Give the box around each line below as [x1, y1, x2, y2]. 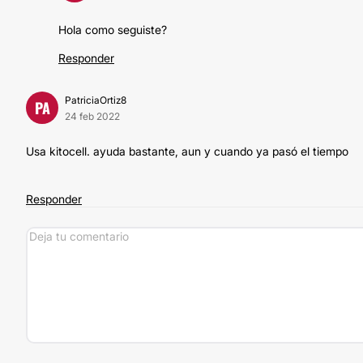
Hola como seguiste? [58, 23, 167, 36]
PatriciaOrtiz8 [65, 94, 126, 106]
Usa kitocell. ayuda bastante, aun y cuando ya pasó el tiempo [26, 144, 348, 158]
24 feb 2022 [65, 110, 120, 122]
